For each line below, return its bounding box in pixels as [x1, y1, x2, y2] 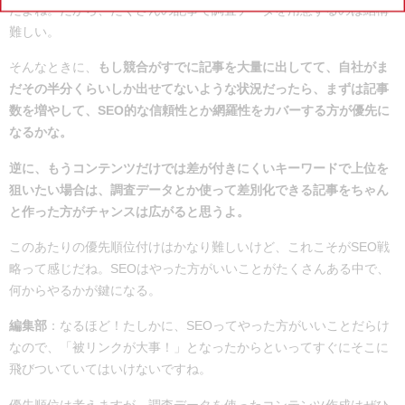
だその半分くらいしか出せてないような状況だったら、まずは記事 [9, 81, 389, 97]
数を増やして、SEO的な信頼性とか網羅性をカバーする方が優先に [9, 103, 390, 118]
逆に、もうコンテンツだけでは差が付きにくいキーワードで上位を [9, 160, 389, 175]
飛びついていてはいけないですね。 [9, 362, 212, 377]
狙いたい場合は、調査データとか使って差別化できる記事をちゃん [9, 182, 389, 197]
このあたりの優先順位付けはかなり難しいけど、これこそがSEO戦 [9, 240, 390, 255]
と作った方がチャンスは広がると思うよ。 [9, 203, 250, 219]
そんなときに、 [9, 60, 98, 75]
